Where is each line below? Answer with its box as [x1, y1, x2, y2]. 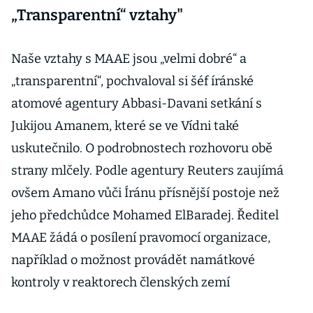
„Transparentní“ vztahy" [11, 6, 183, 24]
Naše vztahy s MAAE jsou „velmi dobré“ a [11, 51, 247, 66]
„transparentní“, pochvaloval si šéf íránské [11, 73, 254, 89]
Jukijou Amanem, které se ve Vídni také [11, 118, 239, 133]
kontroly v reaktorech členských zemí [11, 275, 230, 290]
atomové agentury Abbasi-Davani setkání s [11, 96, 262, 111]
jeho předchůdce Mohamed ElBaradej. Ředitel [11, 208, 279, 223]
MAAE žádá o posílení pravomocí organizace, [11, 230, 270, 245]
